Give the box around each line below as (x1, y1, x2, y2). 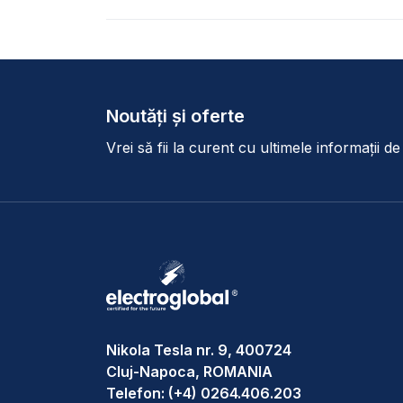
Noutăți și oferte (106, 105, 245, 127)
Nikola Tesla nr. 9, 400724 (106, 341, 291, 359)
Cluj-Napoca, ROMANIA (106, 363, 273, 381)
